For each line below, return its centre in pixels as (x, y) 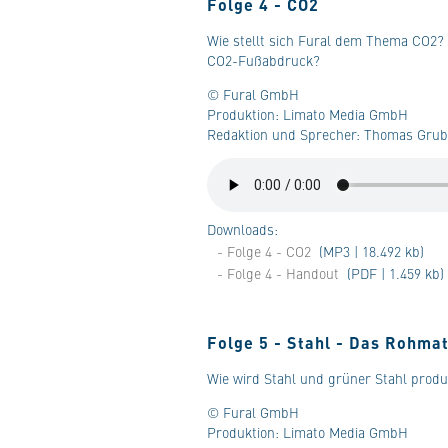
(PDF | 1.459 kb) (393, 273)
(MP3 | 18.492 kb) (369, 251)
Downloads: (242, 229)
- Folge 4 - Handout (278, 273)
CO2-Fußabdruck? (263, 60)
